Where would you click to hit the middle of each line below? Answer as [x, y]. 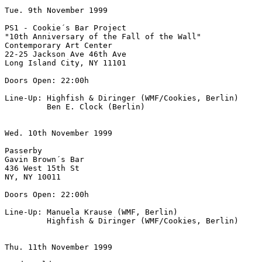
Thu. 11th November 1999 [58, 247]
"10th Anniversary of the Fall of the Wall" [103, 37]
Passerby [23, 151]
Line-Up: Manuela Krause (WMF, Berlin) [91, 212]
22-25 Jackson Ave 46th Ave [65, 54]
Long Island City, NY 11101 [65, 63]
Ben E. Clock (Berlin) [75, 107]
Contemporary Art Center [58, 45]
